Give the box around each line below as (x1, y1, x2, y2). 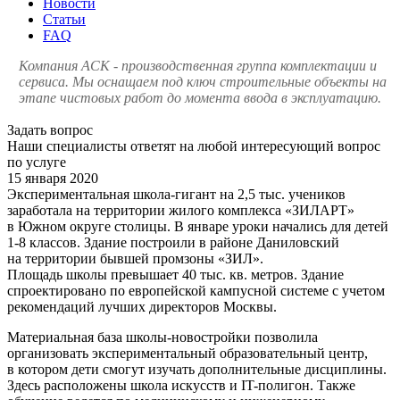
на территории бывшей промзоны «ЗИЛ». (7, 250, 263, 266)
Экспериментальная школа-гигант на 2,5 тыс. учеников (7, 186, 346, 202)
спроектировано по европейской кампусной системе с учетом (7, 282, 385, 298)
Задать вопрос (7, 121, 93, 137)
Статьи (43, 11, 86, 27)
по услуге (7, 154, 66, 170)
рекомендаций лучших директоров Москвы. (7, 298, 277, 314)
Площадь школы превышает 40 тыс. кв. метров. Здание (7, 266, 344, 282)
